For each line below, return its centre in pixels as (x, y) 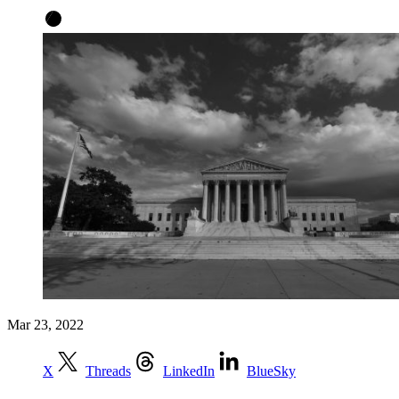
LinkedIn (189, 371)
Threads (108, 371)
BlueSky (271, 371)
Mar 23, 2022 (45, 325)
